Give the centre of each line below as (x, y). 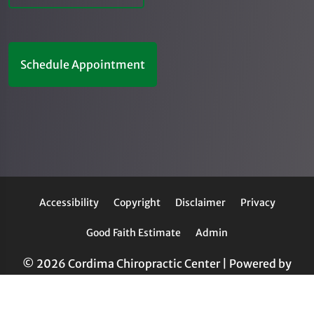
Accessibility (69, 202)
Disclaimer (200, 202)
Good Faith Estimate (134, 232)
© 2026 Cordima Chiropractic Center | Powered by (157, 263)
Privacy (258, 202)
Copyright (137, 202)
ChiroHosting (157, 286)
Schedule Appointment (83, 64)
